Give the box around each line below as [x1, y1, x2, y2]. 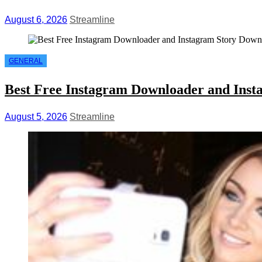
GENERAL [9, 57, 43, 65]
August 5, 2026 [5, 111, 67, 122]
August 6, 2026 [5, 15, 67, 25]
